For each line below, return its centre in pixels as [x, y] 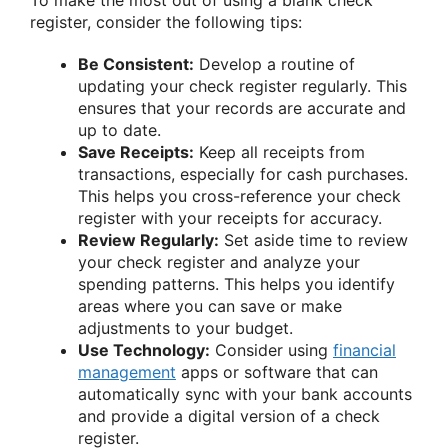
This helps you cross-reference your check [239, 195]
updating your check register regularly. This [242, 85]
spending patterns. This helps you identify [236, 283]
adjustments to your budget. [185, 327]
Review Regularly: [148, 239]
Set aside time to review [313, 239]
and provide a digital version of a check [229, 415]
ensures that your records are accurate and [242, 107]
